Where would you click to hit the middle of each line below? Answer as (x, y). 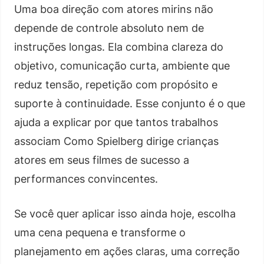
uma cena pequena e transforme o (100, 232)
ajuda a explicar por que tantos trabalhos (116, 122)
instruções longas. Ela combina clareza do (119, 47)
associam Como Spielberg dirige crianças (116, 141)
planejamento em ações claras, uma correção (127, 251)
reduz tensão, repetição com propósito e (116, 84)
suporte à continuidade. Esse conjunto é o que (130, 103)
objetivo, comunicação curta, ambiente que (122, 65)
